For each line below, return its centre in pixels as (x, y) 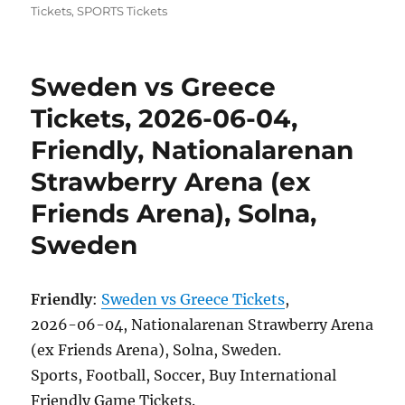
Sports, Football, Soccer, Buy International (184, 376)
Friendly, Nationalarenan (193, 151)
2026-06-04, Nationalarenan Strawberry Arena (202, 325)
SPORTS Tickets (122, 11)
